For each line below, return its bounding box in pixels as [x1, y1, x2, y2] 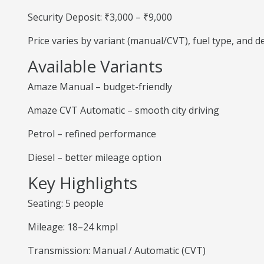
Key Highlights [28, 171, 137, 194]
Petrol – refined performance [28, 127, 156, 140]
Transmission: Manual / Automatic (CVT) [28, 244, 206, 257]
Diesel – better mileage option [28, 151, 161, 164]
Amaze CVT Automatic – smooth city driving [28, 104, 219, 117]
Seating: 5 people [28, 197, 104, 210]
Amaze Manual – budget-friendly [28, 80, 172, 93]
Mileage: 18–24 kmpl [28, 220, 118, 233]
